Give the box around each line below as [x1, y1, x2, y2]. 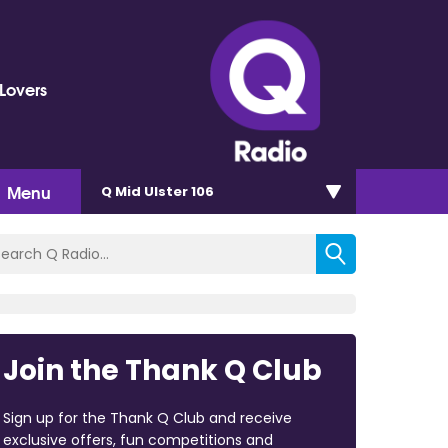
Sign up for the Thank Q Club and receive [2, 407, 292, 428]
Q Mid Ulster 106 [101, 181, 214, 201]
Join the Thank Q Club [2, 350, 322, 390]
